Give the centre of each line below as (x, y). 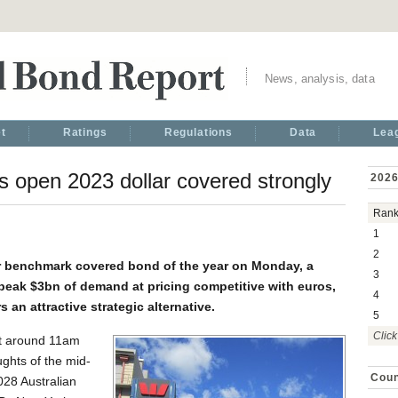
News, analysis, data (320, 79)
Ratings (85, 132)
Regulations (198, 132)
